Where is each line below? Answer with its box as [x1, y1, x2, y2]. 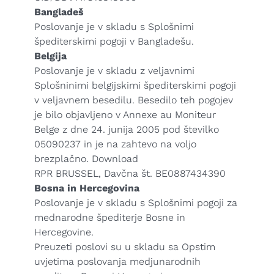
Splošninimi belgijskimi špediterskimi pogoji [34, 80, 236, 91]
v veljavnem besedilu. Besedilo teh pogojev [34, 94, 233, 106]
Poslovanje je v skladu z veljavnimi [34, 65, 194, 76]
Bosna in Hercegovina [34, 182, 139, 194]
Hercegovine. [34, 226, 94, 238]
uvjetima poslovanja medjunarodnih [34, 256, 201, 267]
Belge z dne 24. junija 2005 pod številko [34, 124, 219, 135]
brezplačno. [34, 153, 92, 165]
